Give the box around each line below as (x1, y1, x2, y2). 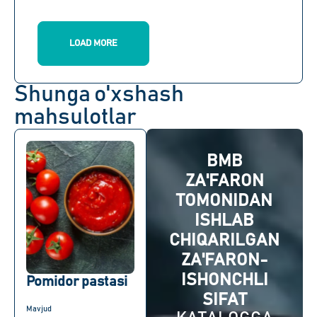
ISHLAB (195, 212, 255, 230)
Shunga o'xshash (14, 83, 184, 107)
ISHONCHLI (180, 272, 268, 289)
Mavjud (26, 305, 52, 313)
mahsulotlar (14, 106, 137, 129)
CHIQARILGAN (169, 232, 280, 250)
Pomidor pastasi (26, 275, 127, 289)
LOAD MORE (69, 39, 117, 49)
